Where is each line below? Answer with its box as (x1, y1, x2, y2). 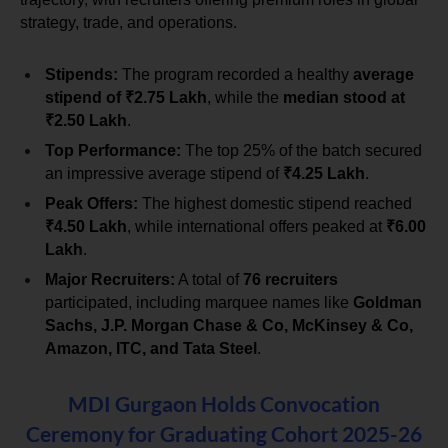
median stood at (283, 88, 405, 106)
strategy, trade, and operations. (20, 13, 237, 31)
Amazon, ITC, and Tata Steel (45, 339, 257, 357)
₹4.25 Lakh (283, 164, 365, 182)
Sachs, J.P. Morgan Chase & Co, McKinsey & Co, (45, 316, 413, 334)
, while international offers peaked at (127, 217, 386, 235)
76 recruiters (243, 270, 338, 288)
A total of (175, 270, 243, 288)
